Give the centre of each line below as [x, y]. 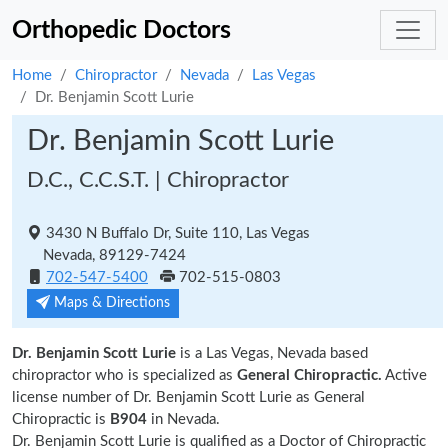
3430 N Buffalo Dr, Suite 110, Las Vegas [176, 233]
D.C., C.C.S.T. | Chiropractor [158, 180]
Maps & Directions [110, 303]
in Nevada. [185, 419]
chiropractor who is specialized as [124, 375]
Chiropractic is [59, 419]
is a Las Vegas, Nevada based [272, 353]
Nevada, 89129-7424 [106, 255]
